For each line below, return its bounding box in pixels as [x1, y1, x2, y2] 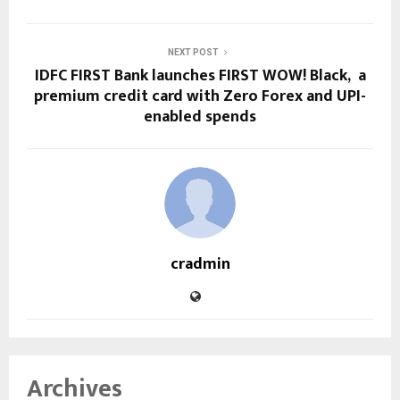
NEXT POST [167, 46, 219, 57]
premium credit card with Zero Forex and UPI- [34, 82, 366, 110]
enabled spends [144, 103, 256, 130]
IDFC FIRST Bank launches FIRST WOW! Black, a [34, 62, 366, 89]
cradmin [170, 250, 230, 278]
